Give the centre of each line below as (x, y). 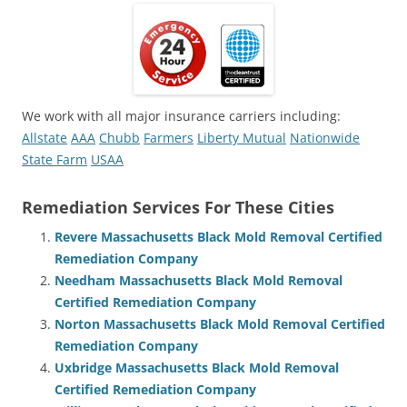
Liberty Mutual (242, 137)
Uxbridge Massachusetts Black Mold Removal (197, 367)
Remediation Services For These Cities (178, 207)
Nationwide (325, 137)
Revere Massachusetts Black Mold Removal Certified (218, 236)
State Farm (55, 159)
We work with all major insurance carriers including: (181, 115)
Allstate (45, 137)
